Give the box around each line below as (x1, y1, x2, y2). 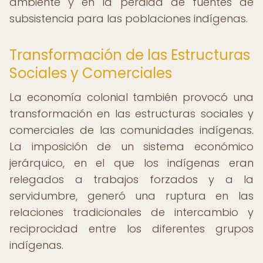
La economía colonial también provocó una (9, 90, 254, 104)
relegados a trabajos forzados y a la (9, 172, 254, 187)
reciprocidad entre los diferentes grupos (9, 221, 254, 236)
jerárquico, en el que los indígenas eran (9, 156, 254, 170)
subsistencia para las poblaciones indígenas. (9, 11, 248, 26)
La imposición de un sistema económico (9, 139, 254, 154)
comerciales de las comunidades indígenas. (9, 123, 254, 137)
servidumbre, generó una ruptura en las (9, 188, 254, 203)
